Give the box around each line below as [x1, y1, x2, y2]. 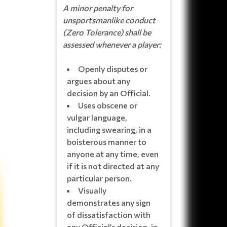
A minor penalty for [63, 3, 133, 13]
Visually [78, 185, 106, 195]
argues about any [67, 75, 130, 86]
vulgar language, [67, 112, 127, 122]
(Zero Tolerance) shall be [63, 27, 151, 37]
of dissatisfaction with [67, 209, 150, 219]
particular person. [67, 173, 132, 183]
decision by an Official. [67, 88, 150, 98]
